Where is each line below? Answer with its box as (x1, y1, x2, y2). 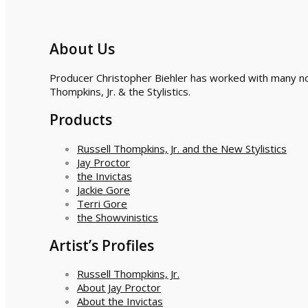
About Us (49, 39, 115, 59)
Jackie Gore (77, 182, 130, 197)
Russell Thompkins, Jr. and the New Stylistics (77, 141, 287, 155)
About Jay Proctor (77, 280, 161, 295)
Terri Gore (77, 196, 127, 210)
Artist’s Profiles (49, 235, 154, 255)
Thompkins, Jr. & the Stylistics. (49, 84, 190, 98)
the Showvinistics (77, 210, 158, 224)
